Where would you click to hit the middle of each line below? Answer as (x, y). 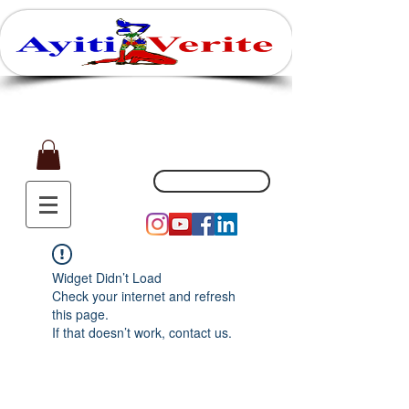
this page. (80, 315)
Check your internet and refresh (144, 296)
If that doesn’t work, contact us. (142, 333)
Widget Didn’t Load (107, 278)
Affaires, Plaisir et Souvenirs (144, 70)
